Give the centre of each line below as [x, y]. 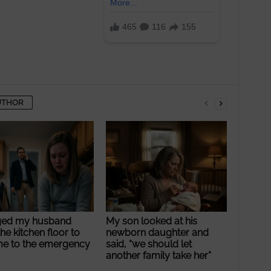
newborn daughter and [157, 232]
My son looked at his [151, 221]
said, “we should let [149, 244]
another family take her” [158, 255]
